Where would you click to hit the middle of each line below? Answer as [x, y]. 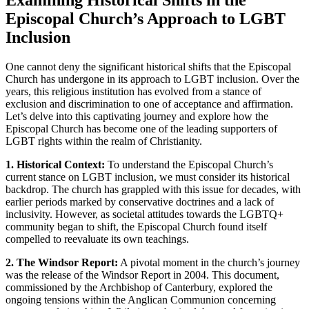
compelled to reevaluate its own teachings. [97, 239]
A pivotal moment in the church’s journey [209, 263]
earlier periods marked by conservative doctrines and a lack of [140, 202]
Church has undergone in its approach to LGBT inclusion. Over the [152, 79]
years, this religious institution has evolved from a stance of [133, 92]
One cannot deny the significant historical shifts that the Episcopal [148, 67]
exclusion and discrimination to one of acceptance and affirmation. [149, 104]
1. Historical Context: [55, 165]
